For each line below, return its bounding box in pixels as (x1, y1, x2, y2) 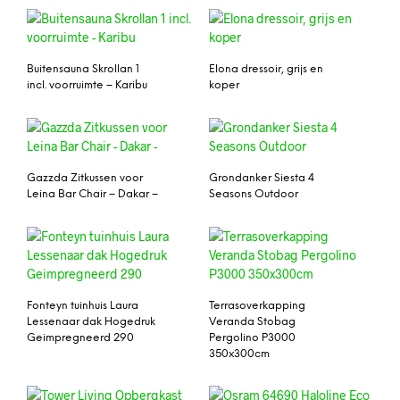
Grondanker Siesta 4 (209, 171, 314, 184)
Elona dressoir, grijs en (209, 63, 323, 75)
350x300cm (209, 347, 270, 360)
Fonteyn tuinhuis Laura (27, 299, 138, 312)
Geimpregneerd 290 (27, 331, 134, 344)
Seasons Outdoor (209, 187, 298, 200)
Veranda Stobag (209, 315, 296, 328)
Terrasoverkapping (209, 299, 305, 312)
